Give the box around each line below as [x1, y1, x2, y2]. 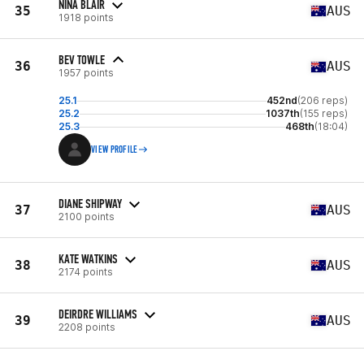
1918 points [58, 11, 114, 24]
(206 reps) [297, 94, 348, 106]
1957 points [58, 67, 114, 79]
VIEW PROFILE [91, 144, 138, 155]
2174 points [58, 265, 113, 278]
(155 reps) [300, 107, 348, 119]
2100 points [58, 210, 115, 223]
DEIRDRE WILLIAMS [58, 305, 137, 322]
